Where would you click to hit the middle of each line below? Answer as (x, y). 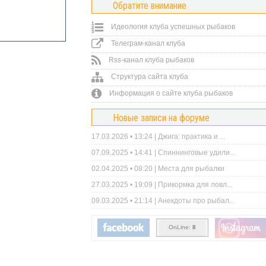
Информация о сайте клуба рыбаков (170, 93)
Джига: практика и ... (191, 137)
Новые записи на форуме (161, 118)
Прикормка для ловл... (195, 185)
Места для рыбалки (191, 169)
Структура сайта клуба (149, 77)
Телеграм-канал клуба (147, 43)
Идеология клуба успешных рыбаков (172, 27)
